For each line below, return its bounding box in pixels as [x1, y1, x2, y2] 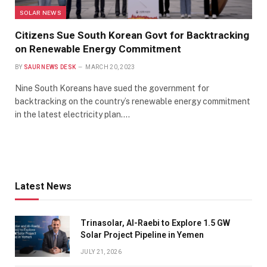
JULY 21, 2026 [80, 248, 122, 255]
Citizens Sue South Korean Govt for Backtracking [15, 29, 249, 41]
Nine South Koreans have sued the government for [15, 83, 209, 93]
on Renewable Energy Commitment [15, 42, 181, 55]
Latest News [15, 180, 72, 192]
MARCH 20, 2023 [85, 63, 135, 70]
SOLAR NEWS [20, 8, 61, 16]
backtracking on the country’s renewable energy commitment [15, 96, 250, 106]
